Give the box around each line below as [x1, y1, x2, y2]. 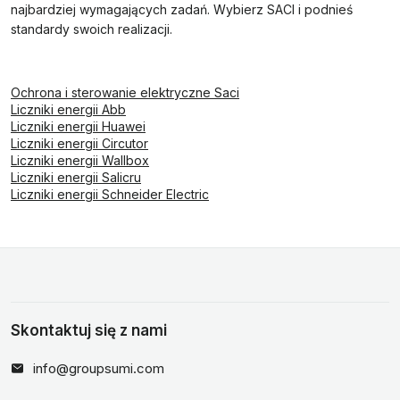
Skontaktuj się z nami [11, 321, 167, 339]
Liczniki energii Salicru [11, 170, 141, 185]
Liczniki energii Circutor [11, 136, 148, 151]
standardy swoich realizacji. [11, 21, 172, 37]
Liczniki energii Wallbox [11, 153, 149, 168]
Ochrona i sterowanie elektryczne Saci [11, 85, 239, 100]
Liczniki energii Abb [11, 102, 126, 117]
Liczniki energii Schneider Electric [11, 187, 209, 202]
